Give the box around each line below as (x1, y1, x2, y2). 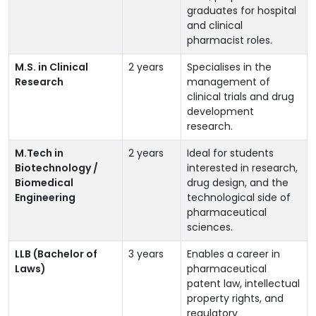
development (187, 104, 254, 119)
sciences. (187, 220, 233, 235)
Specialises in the (187, 60, 272, 75)
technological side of (187, 190, 291, 205)
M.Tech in (15, 146, 63, 161)
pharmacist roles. (187, 33, 272, 48)
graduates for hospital (187, 4, 296, 18)
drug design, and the (187, 176, 288, 190)
